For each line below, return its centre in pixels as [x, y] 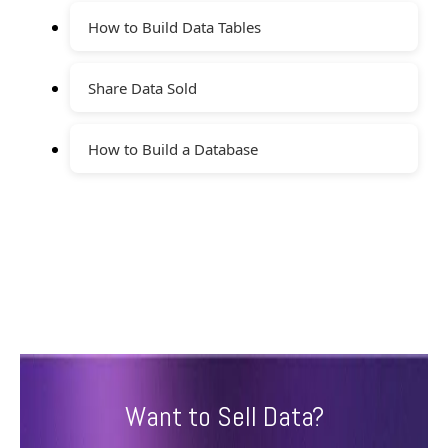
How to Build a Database [173, 148]
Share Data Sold [142, 87]
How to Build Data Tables [174, 26]
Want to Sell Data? [224, 416]
